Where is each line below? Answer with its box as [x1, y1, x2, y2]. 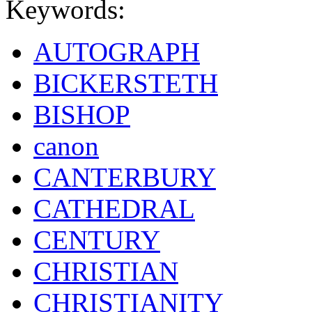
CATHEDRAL [33, 194, 195, 224]
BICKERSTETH [33, 68, 218, 99]
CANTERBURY [33, 162, 216, 193]
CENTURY [33, 225, 160, 256]
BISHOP [33, 100, 130, 130]
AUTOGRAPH [33, 37, 200, 68]
